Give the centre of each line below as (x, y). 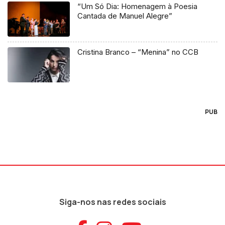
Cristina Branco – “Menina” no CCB (138, 52)
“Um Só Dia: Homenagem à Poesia (138, 6)
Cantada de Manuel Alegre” (125, 16)
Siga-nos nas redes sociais (113, 202)
